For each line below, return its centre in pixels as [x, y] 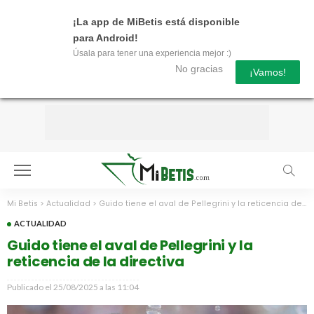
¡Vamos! [268, 72]
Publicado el [29, 287]
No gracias [199, 69]
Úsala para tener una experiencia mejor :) [152, 53]
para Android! [105, 38]
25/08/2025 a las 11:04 [96, 287]
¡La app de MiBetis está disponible [156, 22]
